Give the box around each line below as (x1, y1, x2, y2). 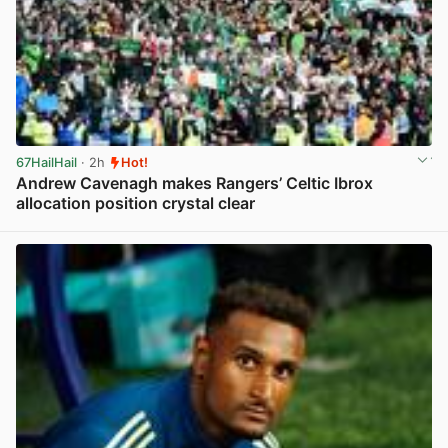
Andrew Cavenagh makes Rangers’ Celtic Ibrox (16, 173, 373, 194)
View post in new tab (302, 217, 430, 233)
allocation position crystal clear (16, 193, 255, 214)
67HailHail (16, 155, 77, 171)
